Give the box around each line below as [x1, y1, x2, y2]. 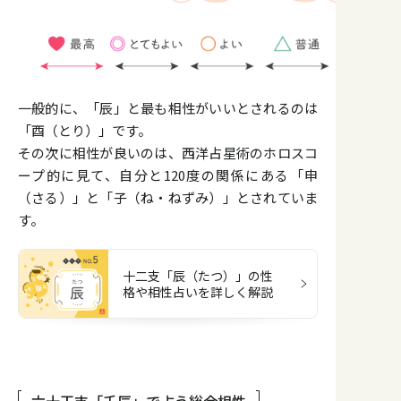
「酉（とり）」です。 [18, 120, 151, 140]
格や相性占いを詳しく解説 [123, 282, 273, 301]
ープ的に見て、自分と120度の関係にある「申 [18, 165, 318, 184]
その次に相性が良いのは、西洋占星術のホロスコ [18, 142, 318, 162]
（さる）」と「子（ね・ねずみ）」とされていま [18, 187, 318, 207]
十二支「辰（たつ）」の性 [123, 266, 273, 285]
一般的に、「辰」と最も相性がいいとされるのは [18, 98, 318, 117]
